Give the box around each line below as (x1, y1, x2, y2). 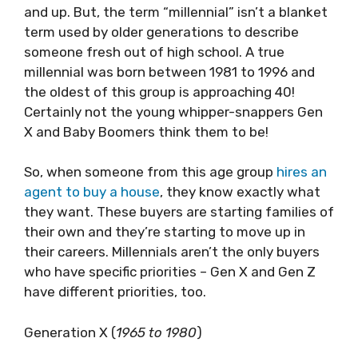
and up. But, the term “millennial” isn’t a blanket (24, 3, 328, 20)
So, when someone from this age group (24, 164, 276, 180)
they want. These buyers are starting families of (24, 204, 334, 220)
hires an (276, 164, 327, 180)
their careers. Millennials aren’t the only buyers (24, 244, 320, 260)
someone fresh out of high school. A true (24, 43, 284, 60)
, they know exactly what (160, 184, 320, 200)
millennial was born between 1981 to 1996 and (24, 63, 315, 80)
